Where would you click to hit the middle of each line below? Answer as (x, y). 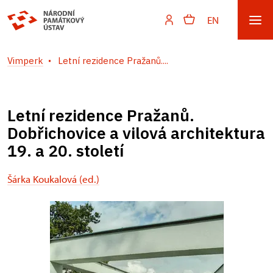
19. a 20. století (66, 151)
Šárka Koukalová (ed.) (53, 179)
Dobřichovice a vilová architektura (136, 133)
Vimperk (25, 61)
